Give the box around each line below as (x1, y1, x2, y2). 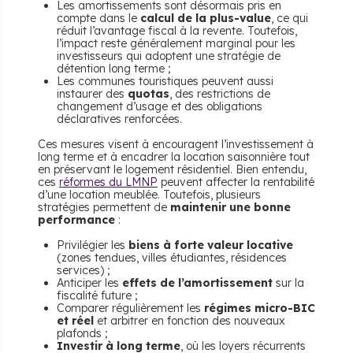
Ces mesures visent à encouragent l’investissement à (38, 137, 314, 152)
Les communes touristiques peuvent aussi (57, 74, 273, 89)
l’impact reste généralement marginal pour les (57, 36, 295, 51)
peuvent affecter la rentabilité (158, 175, 314, 190)
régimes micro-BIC (204, 301, 315, 316)
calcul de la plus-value (140, 11, 271, 26)
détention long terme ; (57, 61, 171, 76)
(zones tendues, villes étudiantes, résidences (57, 251, 287, 266)
